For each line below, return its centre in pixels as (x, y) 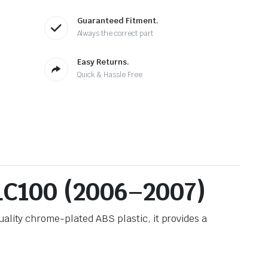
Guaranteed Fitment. (118, 20)
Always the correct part (115, 33)
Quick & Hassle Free (109, 74)
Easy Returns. (103, 62)
